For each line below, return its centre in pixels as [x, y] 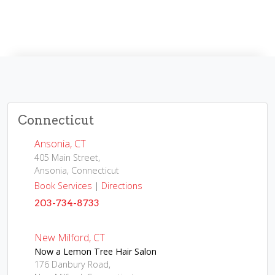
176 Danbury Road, [72, 264]
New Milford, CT [70, 238]
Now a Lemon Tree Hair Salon [95, 251]
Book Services [63, 186]
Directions [122, 186]
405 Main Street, [67, 157]
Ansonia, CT [60, 144]
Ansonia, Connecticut [77, 170]
